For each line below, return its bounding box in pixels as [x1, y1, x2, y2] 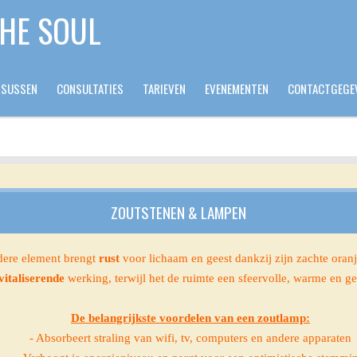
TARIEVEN [143, 80, 186, 97]
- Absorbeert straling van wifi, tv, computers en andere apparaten [29, 331, 351, 344]
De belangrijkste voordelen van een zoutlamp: [71, 311, 310, 324]
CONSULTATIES [57, 80, 124, 97]
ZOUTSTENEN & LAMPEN [111, 201, 246, 225]
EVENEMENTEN [205, 80, 269, 97]
